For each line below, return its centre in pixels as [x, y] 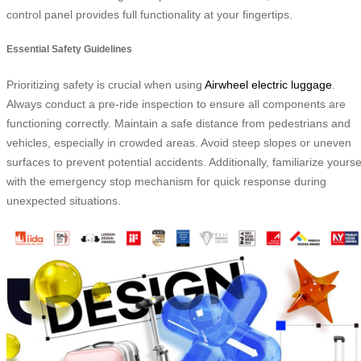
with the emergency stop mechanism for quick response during [166, 181]
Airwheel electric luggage [268, 84]
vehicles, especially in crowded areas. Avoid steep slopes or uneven [179, 142]
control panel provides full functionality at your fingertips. [149, 14]
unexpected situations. [64, 200]
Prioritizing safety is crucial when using [106, 84]
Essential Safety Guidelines [69, 49]
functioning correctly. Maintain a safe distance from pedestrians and [178, 123]
